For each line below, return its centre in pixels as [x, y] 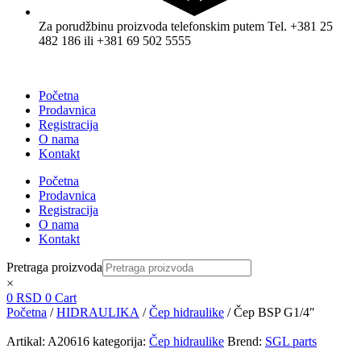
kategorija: [119, 341]
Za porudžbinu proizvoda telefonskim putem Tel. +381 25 [186, 26]
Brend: [246, 341]
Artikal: [27, 341]
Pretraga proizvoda [54, 267]
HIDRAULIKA [98, 312]
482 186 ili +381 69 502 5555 [115, 40]
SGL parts [291, 341]
